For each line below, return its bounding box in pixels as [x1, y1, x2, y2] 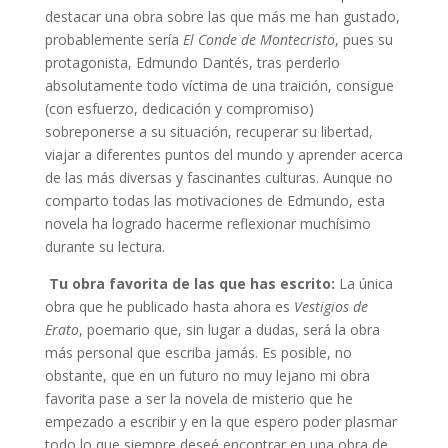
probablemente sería [44, 29, 183, 49]
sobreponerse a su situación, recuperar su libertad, [44, 121, 373, 141]
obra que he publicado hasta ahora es [44, 296, 294, 316]
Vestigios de [293, 296, 368, 316]
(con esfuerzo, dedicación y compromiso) [44, 98, 314, 118]
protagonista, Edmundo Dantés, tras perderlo [44, 52, 340, 72]
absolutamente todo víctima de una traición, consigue [44, 75, 394, 95]
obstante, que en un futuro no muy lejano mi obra [44, 365, 370, 385]
